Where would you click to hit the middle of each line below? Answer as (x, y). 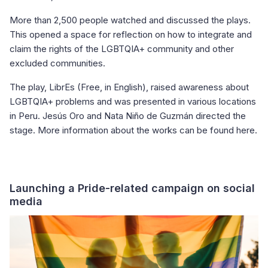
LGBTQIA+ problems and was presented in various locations (133, 101)
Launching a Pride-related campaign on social (132, 188)
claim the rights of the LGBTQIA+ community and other (122, 48)
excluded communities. (57, 63)
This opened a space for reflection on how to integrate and (131, 34)
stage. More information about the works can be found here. (133, 130)
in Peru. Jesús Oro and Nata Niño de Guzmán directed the (128, 115)
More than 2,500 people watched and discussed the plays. (130, 20)
